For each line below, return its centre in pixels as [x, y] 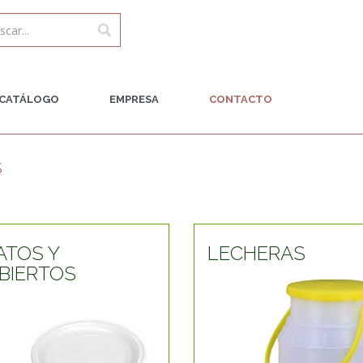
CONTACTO [241, 99]
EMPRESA [134, 99]
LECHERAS [256, 253]
